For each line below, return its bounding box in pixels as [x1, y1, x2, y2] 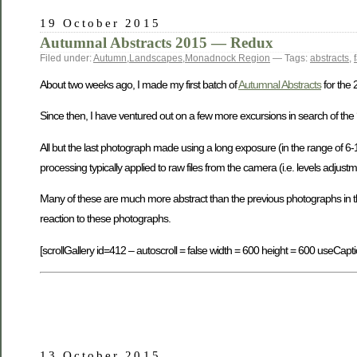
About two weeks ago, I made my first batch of [40, 78, 238, 92]
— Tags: [270, 52, 310, 64]
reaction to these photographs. [40, 212, 171, 226]
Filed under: [40, 52, 93, 64]
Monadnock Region [185, 52, 270, 64]
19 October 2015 [40, 15, 161, 29]
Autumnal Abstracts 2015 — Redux [40, 33, 273, 51]
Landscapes [129, 52, 182, 64]
